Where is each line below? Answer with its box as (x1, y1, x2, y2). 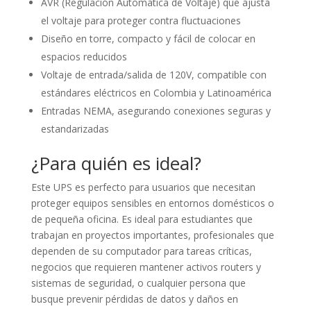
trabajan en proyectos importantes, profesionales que (31, 228, 274, 242)
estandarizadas (40, 122, 109, 136)
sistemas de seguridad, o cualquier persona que (31, 276, 246, 290)
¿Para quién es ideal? (31, 151, 201, 176)
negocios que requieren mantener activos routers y (31, 260, 261, 274)
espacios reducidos (40, 50, 127, 64)
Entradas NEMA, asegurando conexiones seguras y (40, 104, 271, 118)
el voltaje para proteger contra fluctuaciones (40, 14, 241, 28)
